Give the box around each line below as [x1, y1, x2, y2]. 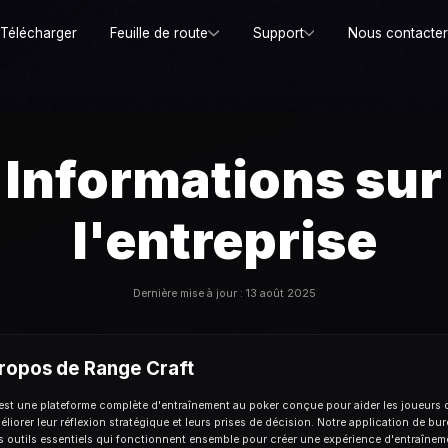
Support [252, 25, 304, 41]
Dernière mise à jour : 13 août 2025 [132, 287, 316, 301]
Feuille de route [110, 25, 209, 41]
